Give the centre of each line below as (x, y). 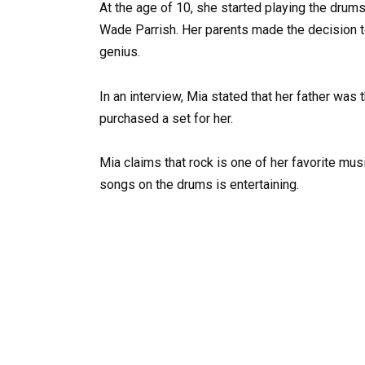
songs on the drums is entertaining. (199, 184)
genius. (120, 52)
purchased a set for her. (166, 118)
